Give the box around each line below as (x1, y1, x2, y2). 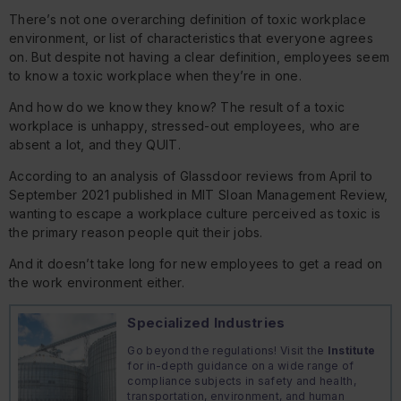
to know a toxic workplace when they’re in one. (9, 68, 302, 84)
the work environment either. (9, 275, 184, 291)
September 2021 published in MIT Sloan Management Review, (9, 187, 388, 203)
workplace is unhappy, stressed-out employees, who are (9, 118, 360, 134)
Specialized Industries (127, 314, 286, 332)
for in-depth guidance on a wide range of (127, 359, 354, 373)
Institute (327, 344, 376, 358)
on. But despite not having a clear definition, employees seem (9, 49, 390, 65)
